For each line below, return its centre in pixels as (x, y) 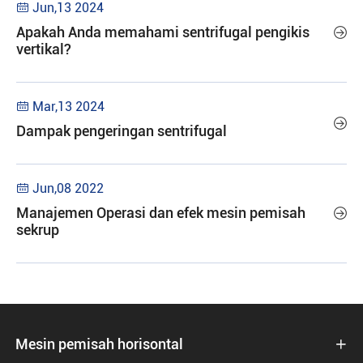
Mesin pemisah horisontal (99, 344)
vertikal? (44, 49)
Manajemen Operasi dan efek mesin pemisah (161, 213)
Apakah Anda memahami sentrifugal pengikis (163, 32)
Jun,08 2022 (68, 188)
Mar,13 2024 (68, 107)
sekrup (38, 230)
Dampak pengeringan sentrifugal (122, 131)
